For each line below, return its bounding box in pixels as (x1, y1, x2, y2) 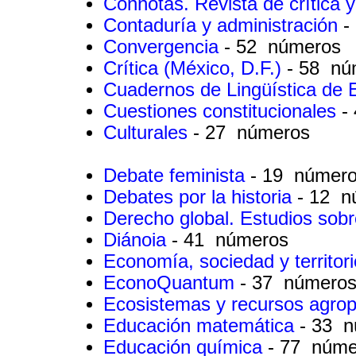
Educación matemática (103, 315, 300, 336)
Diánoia (103, 229, 172, 250)
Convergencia (103, 36, 224, 57)
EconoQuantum (103, 272, 240, 293)
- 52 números (224, 36, 341, 57)
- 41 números (172, 229, 288, 250)
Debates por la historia (103, 186, 297, 207)
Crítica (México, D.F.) (103, 57, 287, 79)
